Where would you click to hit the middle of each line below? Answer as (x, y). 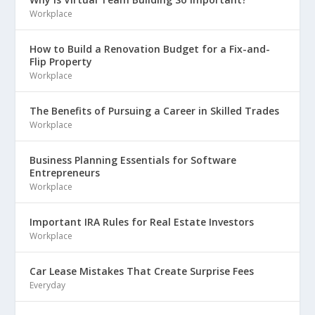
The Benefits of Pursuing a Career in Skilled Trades (155, 110)
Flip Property (61, 61)
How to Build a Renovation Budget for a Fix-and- (150, 49)
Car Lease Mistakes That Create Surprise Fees (142, 271)
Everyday (48, 285)
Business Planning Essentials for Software (133, 160)
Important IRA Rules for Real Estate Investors (142, 221)
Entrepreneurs (65, 172)
